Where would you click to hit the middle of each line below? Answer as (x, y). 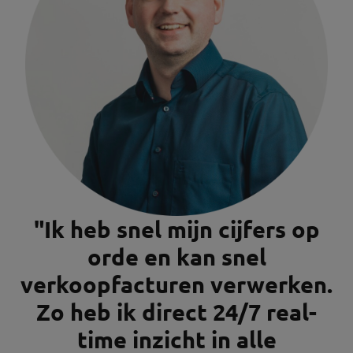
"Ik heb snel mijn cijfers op (176, 230)
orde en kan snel (176, 257)
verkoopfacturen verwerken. (176, 285)
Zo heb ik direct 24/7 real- (176, 312)
